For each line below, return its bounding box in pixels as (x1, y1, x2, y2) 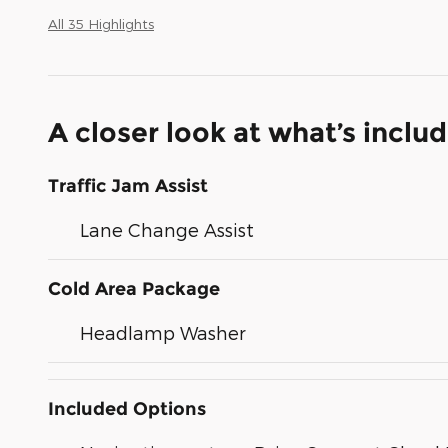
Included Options (48, 398, 206, 421)
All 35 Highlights (48, 15, 154, 33)
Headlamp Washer (80, 322, 246, 344)
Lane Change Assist (80, 219, 254, 241)
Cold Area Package (48, 278, 220, 301)
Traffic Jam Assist (48, 175, 208, 198)
